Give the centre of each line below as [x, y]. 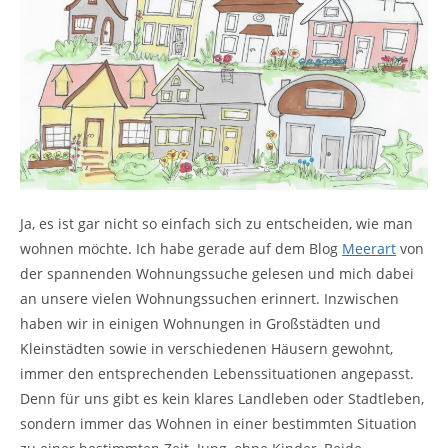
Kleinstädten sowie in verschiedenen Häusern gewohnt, [206, 348]
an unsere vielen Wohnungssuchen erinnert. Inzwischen [209, 298]
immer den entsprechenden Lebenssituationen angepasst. [217, 373]
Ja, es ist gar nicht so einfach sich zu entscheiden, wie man [216, 223]
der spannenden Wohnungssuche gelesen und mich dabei [217, 273]
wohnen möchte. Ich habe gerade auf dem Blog [181, 248]
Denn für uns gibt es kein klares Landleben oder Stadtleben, [222, 398]
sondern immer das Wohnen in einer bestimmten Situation [218, 423]
